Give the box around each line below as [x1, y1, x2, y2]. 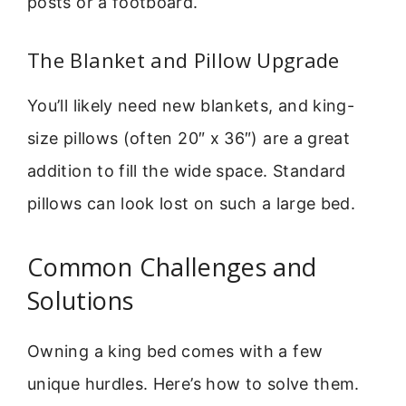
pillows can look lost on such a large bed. [27, 194, 356, 214]
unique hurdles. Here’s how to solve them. [27, 373, 360, 393]
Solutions [27, 283, 134, 317]
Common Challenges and [27, 249, 317, 284]
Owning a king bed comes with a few [27, 341, 324, 361]
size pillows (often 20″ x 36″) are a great [27, 129, 351, 149]
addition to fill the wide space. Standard [27, 161, 346, 181]
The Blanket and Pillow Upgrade [27, 46, 340, 74]
